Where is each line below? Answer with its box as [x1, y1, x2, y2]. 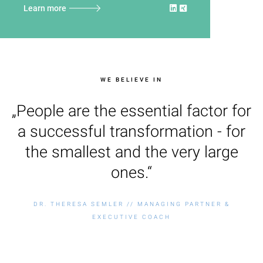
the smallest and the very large [25, 143, 238, 161]
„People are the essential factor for [12, 102, 251, 120]
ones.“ [111, 163, 152, 182]
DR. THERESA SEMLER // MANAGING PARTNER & [33, 201, 230, 207]
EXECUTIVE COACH [92, 214, 171, 220]
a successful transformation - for [18, 122, 245, 141]
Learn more [23, 4, 66, 13]
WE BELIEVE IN [100, 76, 163, 83]
